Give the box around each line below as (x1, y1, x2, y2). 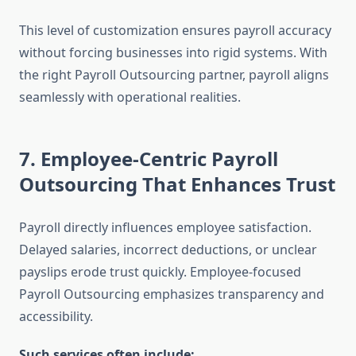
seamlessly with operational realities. (19, 88, 241, 106)
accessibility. (19, 308, 93, 326)
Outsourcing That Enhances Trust (19, 171, 335, 198)
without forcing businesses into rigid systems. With (19, 44, 327, 62)
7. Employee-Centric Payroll (19, 145, 278, 172)
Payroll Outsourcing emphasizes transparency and (19, 285, 324, 304)
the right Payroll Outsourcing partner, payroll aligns (19, 66, 329, 84)
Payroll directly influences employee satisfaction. (19, 219, 311, 237)
